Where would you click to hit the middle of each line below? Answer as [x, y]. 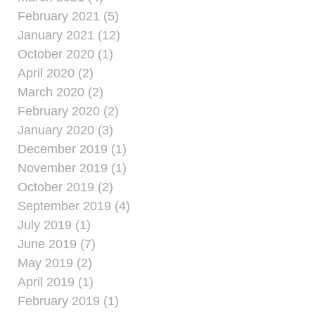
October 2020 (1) [65, 54]
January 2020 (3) [65, 130]
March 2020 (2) [60, 92]
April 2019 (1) [56, 282]
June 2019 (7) [57, 244]
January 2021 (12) [69, 35]
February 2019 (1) [68, 301]
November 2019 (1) [72, 168]
